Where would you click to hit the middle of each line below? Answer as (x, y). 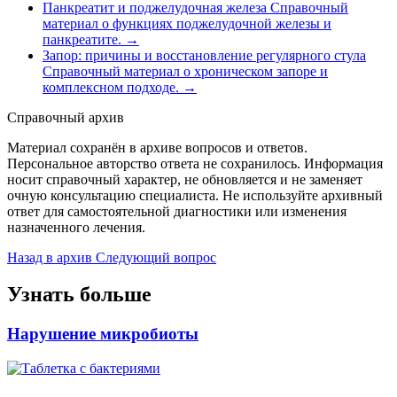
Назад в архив (50, 257)
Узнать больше (79, 295)
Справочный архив (66, 117)
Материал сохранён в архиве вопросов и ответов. (157, 147)
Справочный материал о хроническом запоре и (185, 71)
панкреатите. (82, 39)
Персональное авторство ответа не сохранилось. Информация (195, 163)
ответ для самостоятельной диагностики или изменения (177, 211)
